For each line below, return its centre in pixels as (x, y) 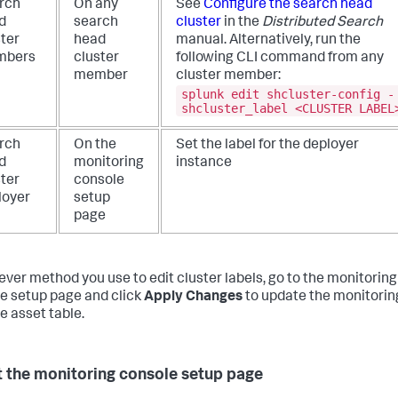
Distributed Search (322, 23)
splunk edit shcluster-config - (288, 94)
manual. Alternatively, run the (268, 41)
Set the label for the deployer (267, 146)
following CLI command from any (280, 59)
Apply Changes (193, 298)
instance (204, 163)
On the (95, 146)
